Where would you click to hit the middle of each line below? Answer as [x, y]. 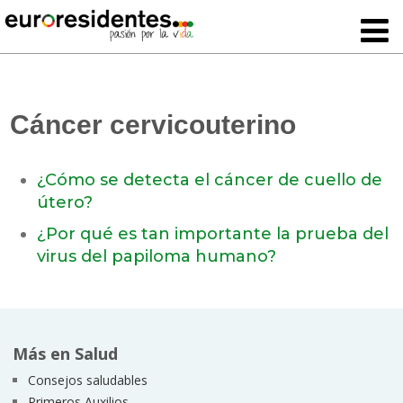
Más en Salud [65, 354]
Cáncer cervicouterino [153, 125]
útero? [65, 203]
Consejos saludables [87, 381]
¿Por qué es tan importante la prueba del [213, 234]
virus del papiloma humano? [157, 257]
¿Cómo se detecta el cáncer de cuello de [210, 180]
